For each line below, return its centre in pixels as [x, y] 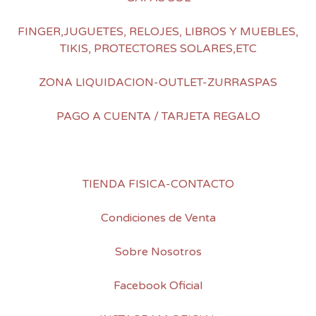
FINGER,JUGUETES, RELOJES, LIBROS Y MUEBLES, [158, 32]
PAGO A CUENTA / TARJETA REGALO [158, 116]
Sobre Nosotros [158, 252]
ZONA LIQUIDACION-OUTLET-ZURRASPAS [158, 83]
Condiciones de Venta [158, 218]
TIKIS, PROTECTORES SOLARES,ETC [158, 49]
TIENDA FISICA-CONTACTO [158, 184]
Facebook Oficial [158, 286]
